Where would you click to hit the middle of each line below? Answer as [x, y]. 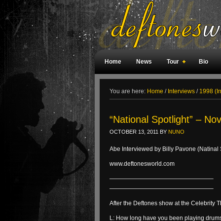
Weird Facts [121, 86]
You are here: [128, 91]
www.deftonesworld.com [142, 164]
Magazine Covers [177, 86]
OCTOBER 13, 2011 [134, 132]
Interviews [181, 91]
